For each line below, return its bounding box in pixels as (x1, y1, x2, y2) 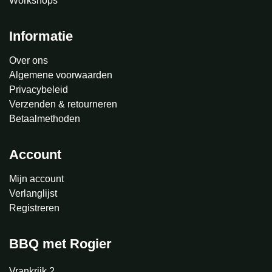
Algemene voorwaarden (9, 70, 112, 81)
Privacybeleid (9, 84, 68, 95)
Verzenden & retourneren (9, 99, 117, 110)
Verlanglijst (9, 188, 57, 199)
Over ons (9, 55, 48, 66)
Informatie (9, 29, 73, 44)
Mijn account (9, 174, 64, 185)
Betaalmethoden (9, 114, 80, 124)
